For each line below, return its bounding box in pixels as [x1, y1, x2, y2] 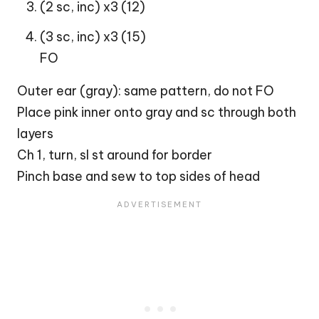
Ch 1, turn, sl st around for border [17, 147, 212, 164]
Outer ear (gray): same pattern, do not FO [17, 83, 274, 100]
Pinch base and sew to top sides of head [17, 168, 260, 185]
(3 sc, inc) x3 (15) [40, 28, 146, 46]
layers [17, 125, 53, 142]
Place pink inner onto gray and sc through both [17, 104, 296, 121]
